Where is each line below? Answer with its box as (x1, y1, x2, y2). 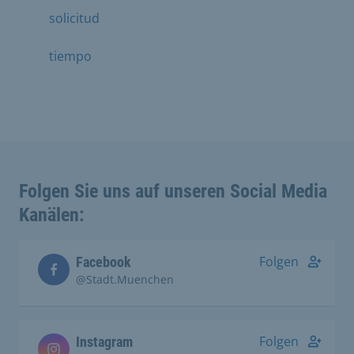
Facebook (76, 254, 131, 270)
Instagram (76, 333, 133, 350)
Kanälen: (19, 204, 85, 226)
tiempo (49, 47, 92, 65)
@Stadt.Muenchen (76, 272, 174, 287)
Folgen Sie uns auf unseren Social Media (19, 180, 327, 202)
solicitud (49, 9, 100, 27)
